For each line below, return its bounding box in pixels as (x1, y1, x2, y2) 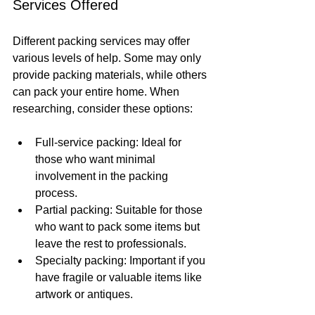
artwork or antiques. (35, 288, 133, 300)
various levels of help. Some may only (13, 51, 204, 64)
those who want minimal (35, 153, 158, 165)
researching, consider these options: (13, 102, 193, 115)
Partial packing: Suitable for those (35, 203, 205, 216)
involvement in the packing (35, 169, 171, 182)
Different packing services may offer (13, 34, 193, 47)
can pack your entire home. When (13, 85, 182, 98)
